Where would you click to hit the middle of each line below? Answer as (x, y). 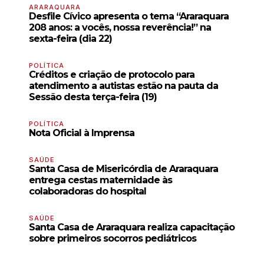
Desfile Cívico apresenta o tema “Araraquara (129, 16)
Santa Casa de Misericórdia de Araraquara (123, 169)
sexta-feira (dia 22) (70, 39)
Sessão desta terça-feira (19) (93, 97)
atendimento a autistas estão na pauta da (123, 86)
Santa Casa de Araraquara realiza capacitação (132, 227)
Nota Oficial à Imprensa (82, 133)
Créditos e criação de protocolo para (112, 75)
